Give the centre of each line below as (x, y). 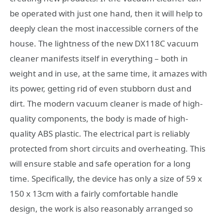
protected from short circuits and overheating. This (108, 149)
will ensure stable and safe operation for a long (100, 164)
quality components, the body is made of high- (99, 119)
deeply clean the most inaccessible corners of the (104, 29)
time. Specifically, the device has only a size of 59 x (106, 179)
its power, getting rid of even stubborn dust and (101, 89)
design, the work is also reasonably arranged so (101, 209)
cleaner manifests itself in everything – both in (99, 59)
